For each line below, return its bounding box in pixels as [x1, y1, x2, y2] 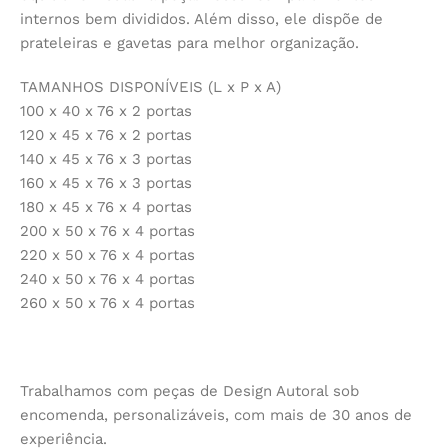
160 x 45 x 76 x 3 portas [20, 174, 192, 193]
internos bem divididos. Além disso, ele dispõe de [20, 10, 383, 29]
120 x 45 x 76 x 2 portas [20, 126, 192, 145]
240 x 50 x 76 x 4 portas [20, 270, 195, 289]
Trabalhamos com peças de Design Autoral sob [20, 382, 359, 401]
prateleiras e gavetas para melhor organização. [20, 34, 359, 53]
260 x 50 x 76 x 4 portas [20, 294, 195, 313]
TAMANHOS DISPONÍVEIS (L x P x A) [20, 78, 281, 97]
